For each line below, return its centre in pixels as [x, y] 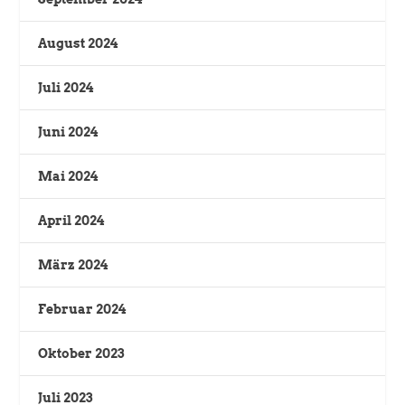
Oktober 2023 [81, 353]
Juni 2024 [68, 132]
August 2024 [78, 43]
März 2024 [73, 264]
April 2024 [71, 220]
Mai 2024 [68, 176]
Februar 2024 [82, 309]
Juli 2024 [66, 87]
